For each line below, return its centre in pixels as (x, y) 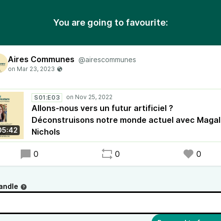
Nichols (46, 132)
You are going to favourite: (110, 22)
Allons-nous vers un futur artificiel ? (102, 108)
